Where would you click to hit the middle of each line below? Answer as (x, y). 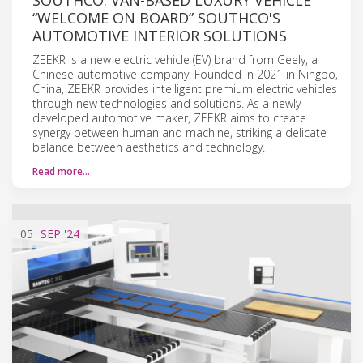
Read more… (61, 171)
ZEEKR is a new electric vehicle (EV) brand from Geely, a (175, 59)
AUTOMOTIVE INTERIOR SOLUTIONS (160, 35)
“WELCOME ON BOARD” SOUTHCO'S (156, 17)
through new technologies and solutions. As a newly (167, 103)
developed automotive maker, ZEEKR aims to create (169, 117)
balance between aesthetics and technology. (149, 147)
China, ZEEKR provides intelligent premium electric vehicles (185, 88)
